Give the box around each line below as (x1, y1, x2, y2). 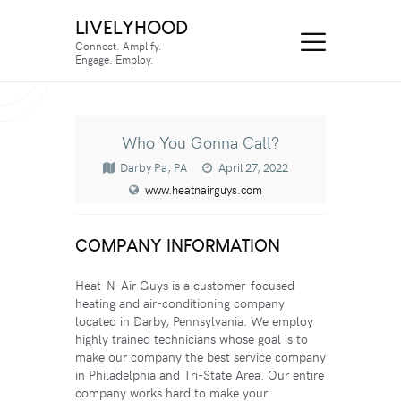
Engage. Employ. (75, 51, 154, 66)
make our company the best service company (75, 348, 326, 366)
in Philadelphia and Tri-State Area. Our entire (75, 366, 324, 384)
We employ (251, 312, 313, 330)
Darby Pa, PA (119, 159, 187, 176)
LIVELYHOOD (75, 14, 188, 39)
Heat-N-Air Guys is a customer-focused (75, 277, 294, 294)
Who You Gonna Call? (122, 131, 279, 154)
